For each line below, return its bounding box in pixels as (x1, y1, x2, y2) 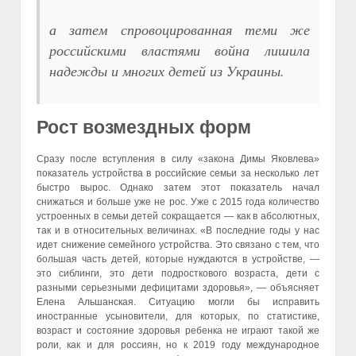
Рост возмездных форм (37, 117, 251, 137)
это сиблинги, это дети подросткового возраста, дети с (37, 268, 319, 280)
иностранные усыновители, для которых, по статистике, (37, 311, 319, 323)
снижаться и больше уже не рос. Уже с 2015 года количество (37, 196, 319, 208)
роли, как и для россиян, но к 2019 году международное (37, 339, 319, 351)
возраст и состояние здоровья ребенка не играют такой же (37, 325, 319, 337)
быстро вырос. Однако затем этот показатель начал (37, 182, 319, 194)
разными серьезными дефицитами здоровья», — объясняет (37, 282, 319, 294)
